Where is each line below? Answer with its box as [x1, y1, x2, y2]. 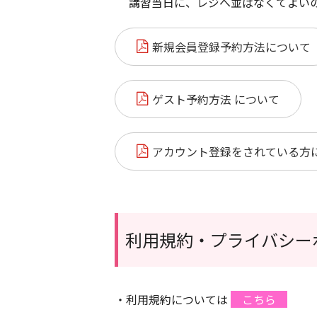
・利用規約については [115, 291, 228, 309]
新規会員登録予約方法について [152, 38, 311, 56]
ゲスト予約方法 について [152, 91, 279, 108]
